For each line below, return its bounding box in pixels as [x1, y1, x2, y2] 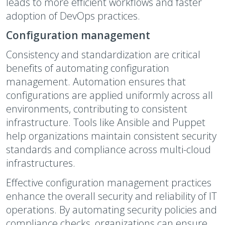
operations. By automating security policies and [6, 203, 217, 216]
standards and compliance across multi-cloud [6, 143, 211, 156]
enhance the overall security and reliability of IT [6, 189, 217, 203]
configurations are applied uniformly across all [6, 88, 213, 102]
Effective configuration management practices [6, 176, 211, 189]
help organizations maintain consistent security [6, 129, 216, 143]
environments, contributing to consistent [6, 102, 187, 116]
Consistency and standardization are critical [6, 48, 200, 61]
